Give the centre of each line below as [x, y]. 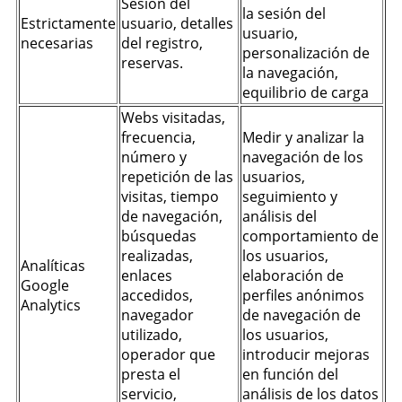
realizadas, [157, 256]
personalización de [306, 53]
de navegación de [301, 315]
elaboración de [293, 275]
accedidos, [157, 295]
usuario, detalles [177, 23]
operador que [168, 354]
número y [154, 157]
